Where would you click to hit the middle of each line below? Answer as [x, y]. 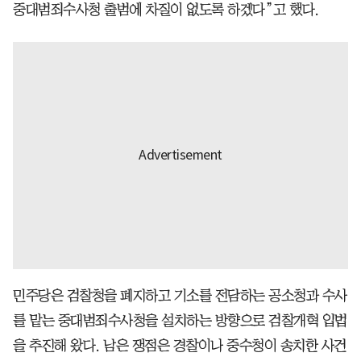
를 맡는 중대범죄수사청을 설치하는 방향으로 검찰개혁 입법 [180, 320]
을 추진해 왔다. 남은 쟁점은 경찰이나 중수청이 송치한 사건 [180, 345]
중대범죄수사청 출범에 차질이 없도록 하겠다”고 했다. [166, 9]
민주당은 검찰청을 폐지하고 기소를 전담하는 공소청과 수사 [180, 295]
